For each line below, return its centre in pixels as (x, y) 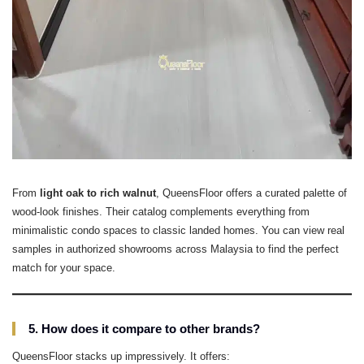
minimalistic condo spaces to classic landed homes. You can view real (178, 231)
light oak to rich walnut (98, 193)
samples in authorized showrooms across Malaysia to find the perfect (175, 249)
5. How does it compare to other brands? (144, 329)
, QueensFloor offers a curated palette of (251, 193)
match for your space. (64, 268)
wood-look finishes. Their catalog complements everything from (161, 212)
